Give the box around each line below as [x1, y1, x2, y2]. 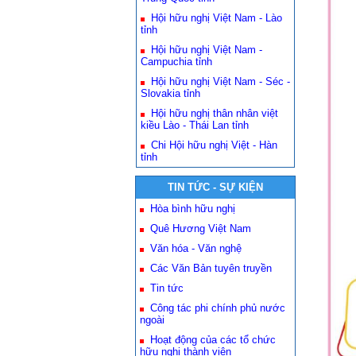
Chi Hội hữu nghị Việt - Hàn [151, 139, 277, 151]
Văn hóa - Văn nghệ [150, 242, 242, 254]
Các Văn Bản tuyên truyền [150, 262, 272, 274]
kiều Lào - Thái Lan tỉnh [141, 119, 249, 131]
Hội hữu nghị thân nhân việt [151, 107, 278, 119]
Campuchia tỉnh [141, 56, 212, 68]
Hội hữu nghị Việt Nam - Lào [151, 12, 282, 24]
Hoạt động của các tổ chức [150, 334, 276, 346]
